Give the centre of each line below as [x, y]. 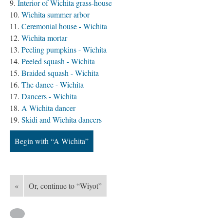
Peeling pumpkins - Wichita [64, 49]
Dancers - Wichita [49, 96]
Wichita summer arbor [55, 14]
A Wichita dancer [48, 108]
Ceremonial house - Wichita [64, 26]
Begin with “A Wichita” [52, 141]
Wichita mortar [44, 38]
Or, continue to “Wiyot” [65, 186]
